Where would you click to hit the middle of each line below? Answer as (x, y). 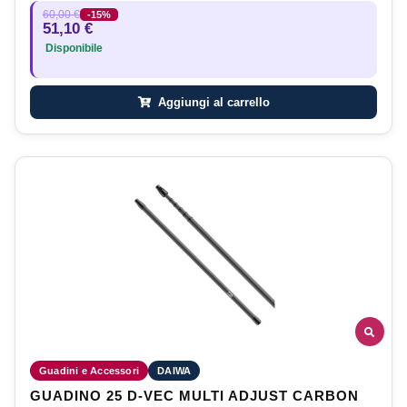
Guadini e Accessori (89, 371)
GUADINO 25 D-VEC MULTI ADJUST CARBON (194, 397)
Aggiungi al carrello (212, 102)
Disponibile (73, 48)
